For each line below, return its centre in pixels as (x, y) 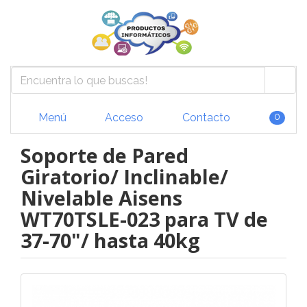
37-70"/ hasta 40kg (110, 240)
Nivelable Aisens (101, 198)
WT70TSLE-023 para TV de (144, 219)
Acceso (123, 117)
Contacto (205, 117)
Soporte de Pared (105, 155)
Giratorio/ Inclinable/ (124, 176)
